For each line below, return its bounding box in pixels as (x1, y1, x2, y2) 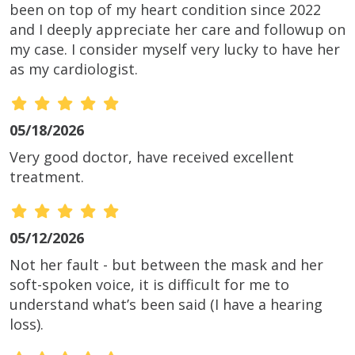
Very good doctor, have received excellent (10, 147, 294, 167)
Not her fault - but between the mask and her (10, 255, 323, 275)
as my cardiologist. (10, 59, 138, 79)
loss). (10, 315, 44, 334)
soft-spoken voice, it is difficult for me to (10, 275, 289, 295)
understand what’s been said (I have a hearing (10, 295, 323, 315)
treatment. (10, 167, 84, 187)
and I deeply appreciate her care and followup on (10, 20, 345, 40)
